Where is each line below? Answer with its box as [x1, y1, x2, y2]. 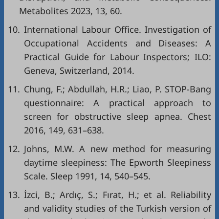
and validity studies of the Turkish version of [24, 202, 211, 214]
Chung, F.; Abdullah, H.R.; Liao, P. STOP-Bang [24, 83, 211, 95]
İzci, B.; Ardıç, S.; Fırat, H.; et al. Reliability [24, 188, 211, 200]
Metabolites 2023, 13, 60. [19, 4, 122, 17]
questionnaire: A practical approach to [24, 96, 211, 109]
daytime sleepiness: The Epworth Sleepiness [24, 156, 211, 168]
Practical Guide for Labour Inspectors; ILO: [24, 50, 211, 63]
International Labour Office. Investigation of [24, 23, 211, 35]
